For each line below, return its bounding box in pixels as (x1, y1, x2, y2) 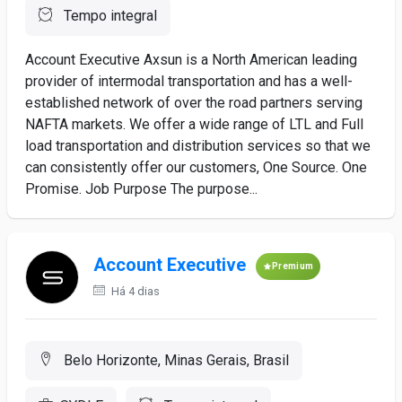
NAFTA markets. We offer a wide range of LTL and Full (25, 116, 363, 133)
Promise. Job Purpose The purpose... (25, 180, 258, 197)
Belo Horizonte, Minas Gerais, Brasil (60, 352, 289, 369)
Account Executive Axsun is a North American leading (25, 51, 357, 68)
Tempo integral (60, 7, 157, 24)
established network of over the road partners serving (25, 94, 363, 111)
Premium (272, 261, 314, 271)
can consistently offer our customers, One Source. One (25, 159, 367, 176)
